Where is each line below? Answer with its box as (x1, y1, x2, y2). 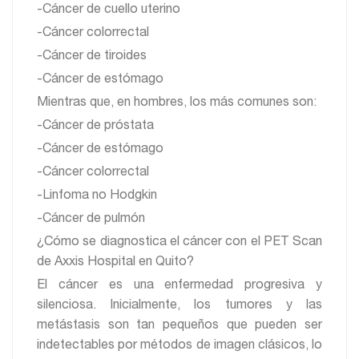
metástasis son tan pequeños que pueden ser (37, 319, 322, 333)
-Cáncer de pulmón (37, 212, 145, 226)
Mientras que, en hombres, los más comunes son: (37, 96, 317, 110)
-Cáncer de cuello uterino (37, 3, 180, 17)
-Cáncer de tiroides (37, 50, 147, 63)
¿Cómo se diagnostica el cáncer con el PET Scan (37, 236, 322, 249)
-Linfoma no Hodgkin (37, 189, 157, 203)
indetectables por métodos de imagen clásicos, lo (37, 339, 322, 353)
